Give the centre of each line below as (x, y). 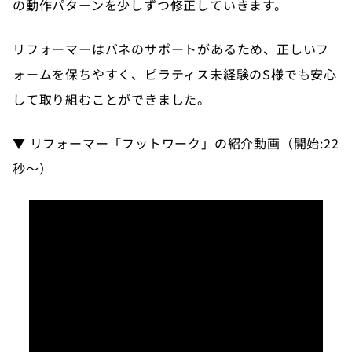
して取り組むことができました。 (112, 99)
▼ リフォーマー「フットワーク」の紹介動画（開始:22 (176, 143)
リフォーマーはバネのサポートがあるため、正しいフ (171, 48)
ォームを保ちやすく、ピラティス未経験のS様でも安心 (175, 73)
